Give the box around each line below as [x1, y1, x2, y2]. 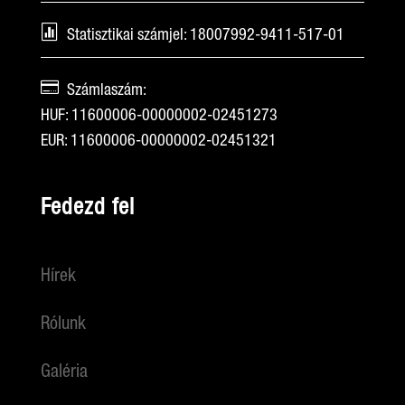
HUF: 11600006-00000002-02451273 [40, 108, 278, 123]
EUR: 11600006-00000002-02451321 [40, 133, 277, 148]
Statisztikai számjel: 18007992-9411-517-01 [58, 27, 344, 42]
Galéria [40, 363, 88, 381]
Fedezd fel [40, 197, 135, 218]
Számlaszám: [58, 82, 146, 98]
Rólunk [40, 316, 86, 333]
